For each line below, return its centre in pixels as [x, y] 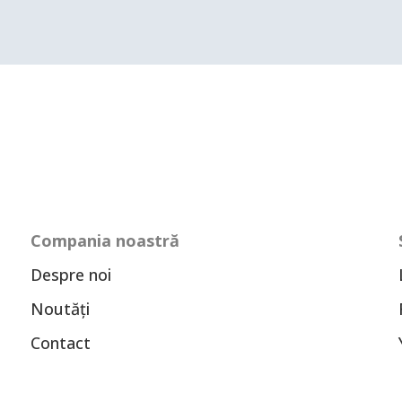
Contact [61, 342]
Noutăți [60, 308]
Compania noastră [105, 240]
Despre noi [71, 274]
